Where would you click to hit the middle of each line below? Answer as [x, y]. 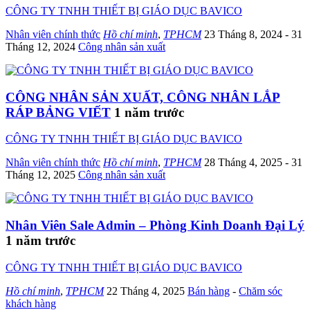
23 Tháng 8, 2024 [245, 34]
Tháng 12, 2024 [42, 46]
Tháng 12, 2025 [42, 175]
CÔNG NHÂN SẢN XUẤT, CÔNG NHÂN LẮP [143, 97]
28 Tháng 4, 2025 [245, 163]
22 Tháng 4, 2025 [147, 291]
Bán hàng [209, 291]
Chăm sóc [261, 291]
